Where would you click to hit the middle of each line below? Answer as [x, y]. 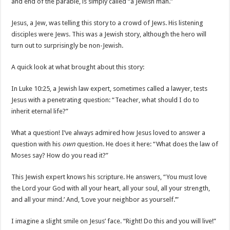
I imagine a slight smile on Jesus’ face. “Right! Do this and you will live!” [114, 221]
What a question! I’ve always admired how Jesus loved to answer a [109, 133]
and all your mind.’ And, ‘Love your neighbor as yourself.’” [95, 200]
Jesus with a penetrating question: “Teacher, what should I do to [106, 100]
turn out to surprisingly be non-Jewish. [68, 46]
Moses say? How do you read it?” [60, 156]
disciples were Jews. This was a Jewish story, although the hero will [109, 34]
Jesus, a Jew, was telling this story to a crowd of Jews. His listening [108, 23]
